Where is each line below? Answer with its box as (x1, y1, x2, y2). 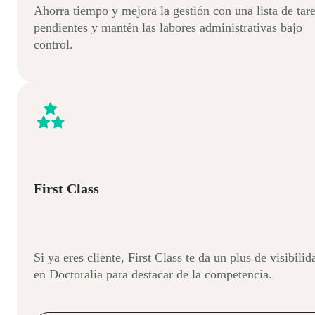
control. (34, 37, 73, 51)
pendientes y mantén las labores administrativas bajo (34, 20, 302, 34)
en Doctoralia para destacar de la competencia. (34, 266, 272, 281)
